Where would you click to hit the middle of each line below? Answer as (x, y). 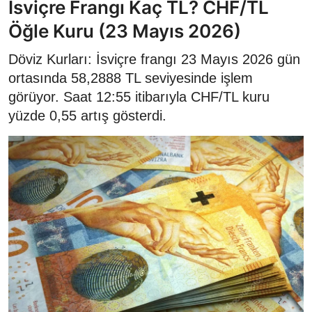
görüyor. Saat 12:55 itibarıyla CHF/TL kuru (139, 97)
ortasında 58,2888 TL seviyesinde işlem (131, 78)
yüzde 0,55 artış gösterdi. (87, 116)
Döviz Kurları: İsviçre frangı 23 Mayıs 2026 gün (154, 60)
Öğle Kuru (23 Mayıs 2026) (125, 31)
